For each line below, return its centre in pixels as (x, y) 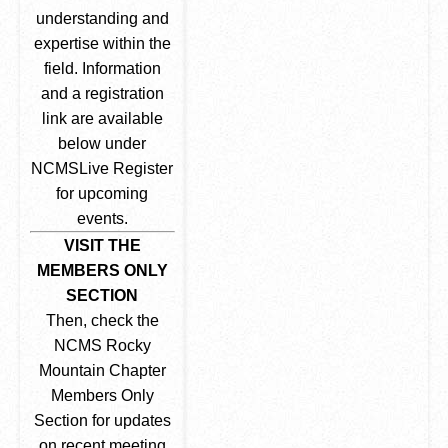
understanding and (102, 18)
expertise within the (102, 43)
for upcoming (102, 193)
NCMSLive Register (102, 168)
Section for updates (102, 420)
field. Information (102, 68)
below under (102, 143)
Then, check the (102, 320)
